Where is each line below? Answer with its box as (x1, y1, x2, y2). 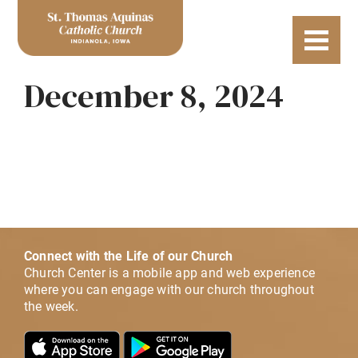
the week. (24, 298, 78, 314)
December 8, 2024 (24, 74, 284, 118)
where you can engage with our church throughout (24, 281, 314, 297)
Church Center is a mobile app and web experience (24, 265, 316, 280)
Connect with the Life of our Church (24, 248, 233, 264)
